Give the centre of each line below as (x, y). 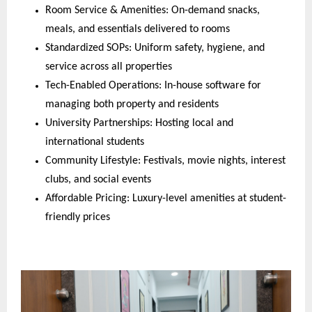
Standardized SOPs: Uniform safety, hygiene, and (155, 48)
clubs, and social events (98, 180)
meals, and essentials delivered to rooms (138, 30)
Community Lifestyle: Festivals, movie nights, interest (165, 161)
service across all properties (109, 67)
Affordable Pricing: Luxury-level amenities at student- (166, 199)
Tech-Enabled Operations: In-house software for (153, 86)
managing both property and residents (132, 105)
